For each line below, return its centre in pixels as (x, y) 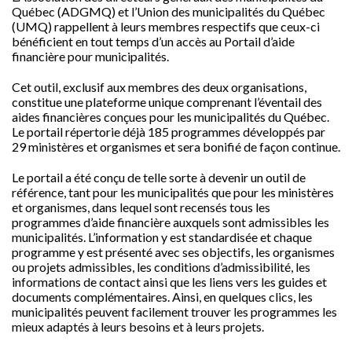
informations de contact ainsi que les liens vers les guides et (169, 282)
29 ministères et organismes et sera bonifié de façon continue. (176, 147)
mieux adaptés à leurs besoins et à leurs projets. (138, 326)
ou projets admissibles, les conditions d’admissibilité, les (161, 267)
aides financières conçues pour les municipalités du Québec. (170, 117)
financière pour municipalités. (92, 56)
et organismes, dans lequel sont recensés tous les (141, 207)
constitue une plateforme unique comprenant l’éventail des (167, 102)
